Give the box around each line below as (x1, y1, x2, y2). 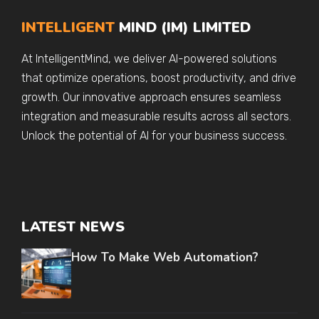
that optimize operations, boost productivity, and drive (21, 70, 296, 85)
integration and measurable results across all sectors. (21, 109, 291, 123)
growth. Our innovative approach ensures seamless (21, 90, 281, 104)
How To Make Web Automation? (71, 249, 258, 266)
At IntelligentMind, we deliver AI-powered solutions (21, 51, 277, 66)
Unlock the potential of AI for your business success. (21, 128, 287, 142)
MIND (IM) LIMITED (115, 17, 251, 37)
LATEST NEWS (21, 216, 125, 236)
